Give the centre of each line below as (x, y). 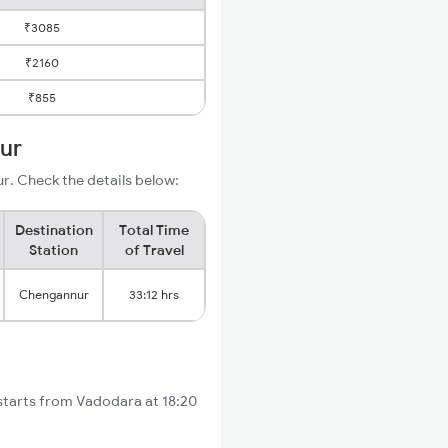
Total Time (154, 230)
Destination (53, 230)
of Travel (154, 250)
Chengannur (53, 294)
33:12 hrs (154, 294)
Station (53, 250)
